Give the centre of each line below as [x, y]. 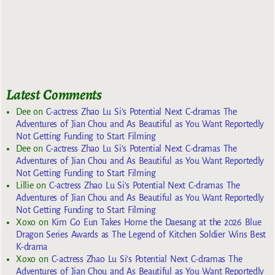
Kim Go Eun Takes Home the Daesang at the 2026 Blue [156, 222]
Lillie [25, 185]
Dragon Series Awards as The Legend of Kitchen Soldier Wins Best [141, 234]
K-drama [32, 246]
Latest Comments [54, 95]
